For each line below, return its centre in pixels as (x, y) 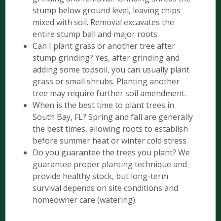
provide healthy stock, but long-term (101, 176)
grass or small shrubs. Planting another (106, 81)
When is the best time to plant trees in (104, 105)
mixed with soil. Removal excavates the (104, 22)
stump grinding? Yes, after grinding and (106, 58)
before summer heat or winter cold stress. (110, 141)
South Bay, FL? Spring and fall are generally (113, 117)
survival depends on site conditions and (106, 188)
